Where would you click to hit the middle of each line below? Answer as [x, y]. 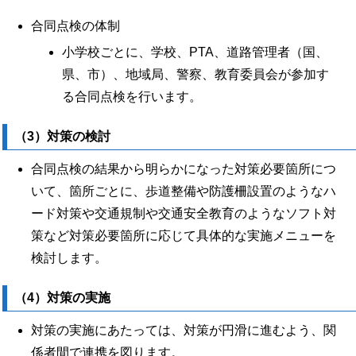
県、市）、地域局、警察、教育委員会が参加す [195, 74]
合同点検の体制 [75, 25]
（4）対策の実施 [62, 297]
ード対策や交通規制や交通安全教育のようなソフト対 [184, 213]
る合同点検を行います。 [132, 96]
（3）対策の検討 [62, 136]
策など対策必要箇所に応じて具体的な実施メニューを [184, 235]
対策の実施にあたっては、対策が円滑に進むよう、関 [184, 330]
